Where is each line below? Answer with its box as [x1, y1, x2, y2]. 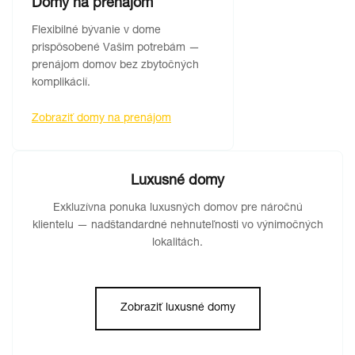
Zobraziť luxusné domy [120, 303, 235, 314]
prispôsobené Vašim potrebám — [32, 43, 200, 54]
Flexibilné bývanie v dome [32, 25, 161, 36]
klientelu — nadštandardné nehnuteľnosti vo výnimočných [32, 220, 323, 231]
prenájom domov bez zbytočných [32, 60, 199, 71]
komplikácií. [32, 78, 90, 89]
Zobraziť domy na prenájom [32, 113, 171, 124]
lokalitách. [152, 238, 203, 249]
